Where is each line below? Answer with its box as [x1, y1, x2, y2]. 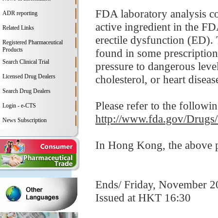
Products [2, 46, 23, 53]
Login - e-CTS [2, 102, 36, 109]
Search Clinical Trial [2, 58, 49, 65]
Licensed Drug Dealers [2, 73, 55, 80]
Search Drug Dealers [2, 88, 51, 94]
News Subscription [2, 117, 47, 124]
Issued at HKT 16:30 [95, 191, 191, 204]
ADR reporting [2, 10, 37, 17]
